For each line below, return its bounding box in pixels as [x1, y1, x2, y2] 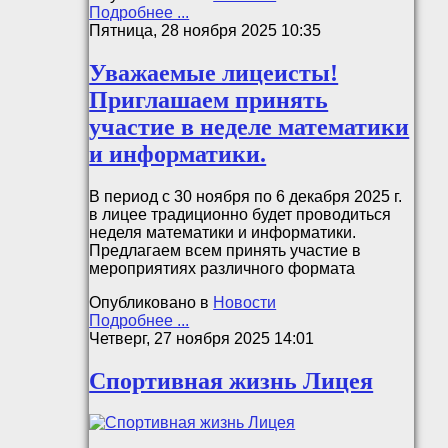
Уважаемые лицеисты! [89, 59, 339, 86]
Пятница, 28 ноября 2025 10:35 [89, 21, 322, 39]
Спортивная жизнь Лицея [89, 367, 374, 394]
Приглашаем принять [89, 86, 329, 113]
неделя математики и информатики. [89, 223, 357, 241]
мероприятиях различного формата [89, 259, 356, 277]
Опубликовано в [89, 293, 210, 311]
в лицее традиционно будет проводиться [89, 205, 392, 223]
